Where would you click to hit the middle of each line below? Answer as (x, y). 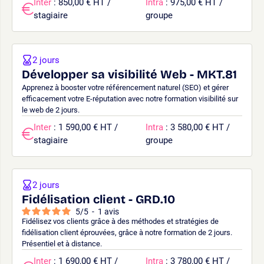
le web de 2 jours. (51, 110)
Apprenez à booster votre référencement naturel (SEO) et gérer (125, 87)
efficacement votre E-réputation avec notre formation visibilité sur (130, 98)
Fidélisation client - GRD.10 (98, 199)
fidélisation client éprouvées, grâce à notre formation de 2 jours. (127, 232)
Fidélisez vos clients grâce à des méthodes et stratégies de (120, 221)
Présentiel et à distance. (62, 243)
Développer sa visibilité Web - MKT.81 (129, 74)
